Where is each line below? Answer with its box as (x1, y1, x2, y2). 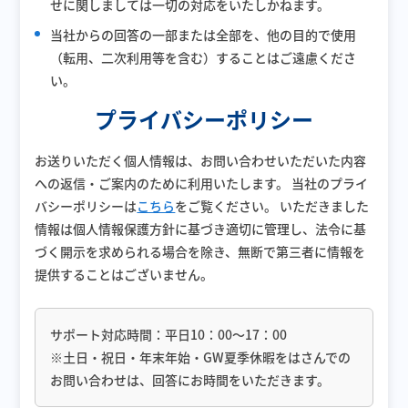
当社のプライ (289, 174, 369, 192)
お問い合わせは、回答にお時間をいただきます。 (50, 371, 331, 389)
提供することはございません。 (35, 265, 214, 283)
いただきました (277, 197, 370, 215)
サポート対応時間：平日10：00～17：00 (50, 325, 288, 343)
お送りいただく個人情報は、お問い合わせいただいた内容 (35, 151, 367, 169)
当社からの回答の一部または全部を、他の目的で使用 (50, 25, 357, 44)
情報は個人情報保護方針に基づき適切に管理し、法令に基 (35, 219, 367, 238)
